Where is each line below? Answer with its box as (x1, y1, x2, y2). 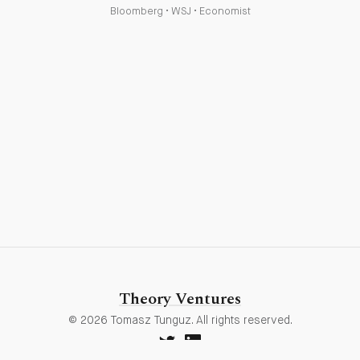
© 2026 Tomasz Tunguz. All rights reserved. (67, 315, 292, 326)
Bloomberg (109, 6, 163, 17)
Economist (198, 6, 251, 17)
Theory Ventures (119, 287, 241, 311)
